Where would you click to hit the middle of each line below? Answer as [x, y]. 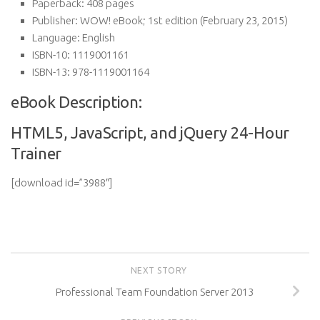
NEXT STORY [160, 270]
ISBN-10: [51, 55]
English [97, 37]
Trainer [36, 153]
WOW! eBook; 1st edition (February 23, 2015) [183, 20]
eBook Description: [76, 102]
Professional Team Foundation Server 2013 [154, 291]
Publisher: [55, 20]
